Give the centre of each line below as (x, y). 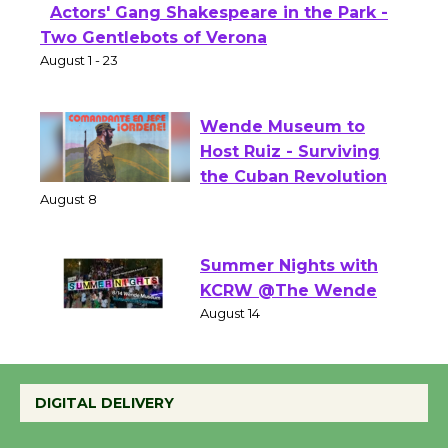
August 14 (230, 345)
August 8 (68, 231)
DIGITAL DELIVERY (104, 403)
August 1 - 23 (79, 92)
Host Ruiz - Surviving (290, 184)
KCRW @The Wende (288, 323)
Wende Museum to (282, 159)
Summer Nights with (289, 298)
